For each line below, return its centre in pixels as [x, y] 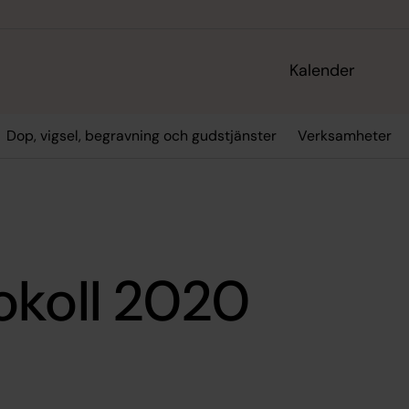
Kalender [323, 71]
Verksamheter [344, 136]
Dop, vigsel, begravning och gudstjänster [141, 136]
